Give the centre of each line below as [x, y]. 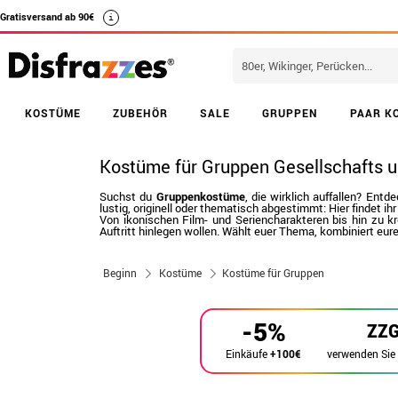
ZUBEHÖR [140, 113]
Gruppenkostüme [200, 196]
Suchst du [128, 196]
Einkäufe [248, 354]
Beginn [120, 273]
